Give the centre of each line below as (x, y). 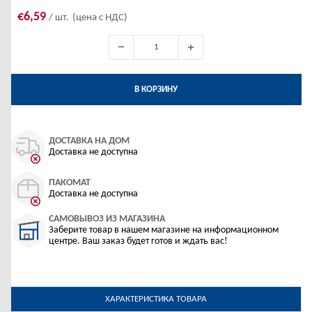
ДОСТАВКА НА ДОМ (89, 141)
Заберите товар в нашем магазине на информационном (164, 230)
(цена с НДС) (100, 18)
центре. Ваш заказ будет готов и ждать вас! (138, 241)
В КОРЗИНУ (156, 89)
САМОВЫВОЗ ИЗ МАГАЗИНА (107, 219)
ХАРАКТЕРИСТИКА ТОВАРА (156, 299)
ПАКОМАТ (70, 183)
